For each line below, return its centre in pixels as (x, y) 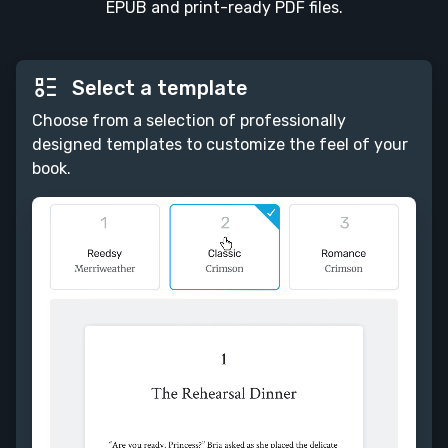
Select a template (157, 88)
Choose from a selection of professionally (189, 121)
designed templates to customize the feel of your (220, 145)
